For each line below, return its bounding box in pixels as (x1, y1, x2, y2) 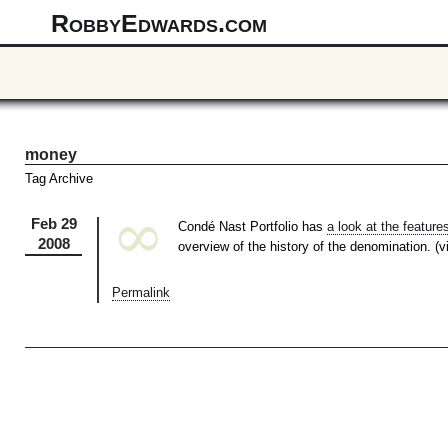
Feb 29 (30, 215, 77, 233)
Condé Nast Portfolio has (177, 220, 327, 235)
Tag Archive (25, 171, 94, 186)
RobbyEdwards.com (50, 8, 267, 37)
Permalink (111, 285, 170, 300)
